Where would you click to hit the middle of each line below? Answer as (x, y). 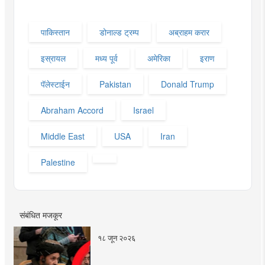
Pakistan (115, 84)
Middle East (62, 136)
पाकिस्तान (55, 32)
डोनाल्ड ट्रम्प (119, 32)
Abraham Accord (72, 110)
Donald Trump (187, 84)
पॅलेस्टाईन (55, 84)
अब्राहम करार (189, 32)
